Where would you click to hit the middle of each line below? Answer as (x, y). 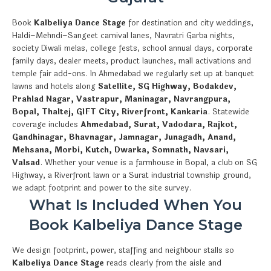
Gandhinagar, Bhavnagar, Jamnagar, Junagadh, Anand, (124, 137)
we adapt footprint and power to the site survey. (102, 188)
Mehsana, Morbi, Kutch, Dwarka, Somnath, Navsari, (120, 150)
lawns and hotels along (55, 86)
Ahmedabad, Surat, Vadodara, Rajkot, (159, 124)
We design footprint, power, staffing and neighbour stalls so (123, 250)
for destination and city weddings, (190, 23)
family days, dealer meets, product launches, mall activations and (132, 61)
